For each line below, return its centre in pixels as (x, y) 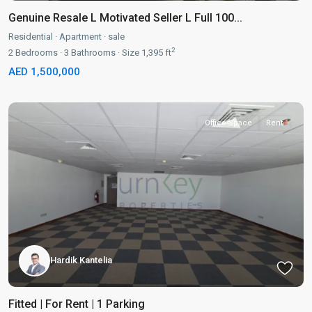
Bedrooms (36, 52)
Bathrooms (92, 52)
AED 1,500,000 (44, 71)
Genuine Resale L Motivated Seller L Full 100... (125, 17)
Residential (31, 36)
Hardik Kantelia (81, 260)
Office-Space (228, 123)
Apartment (80, 36)
